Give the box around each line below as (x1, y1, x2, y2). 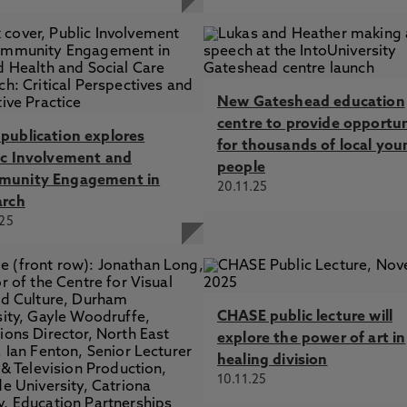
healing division (217, 353, 328, 368)
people (217, 161, 265, 175)
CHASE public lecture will (217, 310, 393, 324)
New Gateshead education (217, 95, 405, 110)
